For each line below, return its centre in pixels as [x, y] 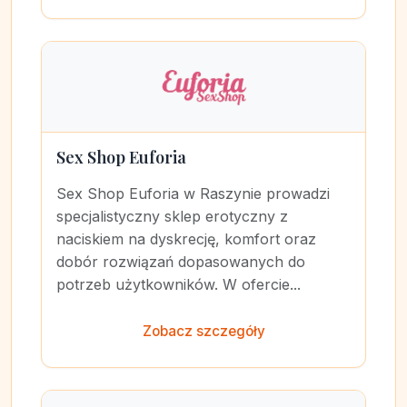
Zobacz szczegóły [203, 331]
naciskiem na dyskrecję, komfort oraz [186, 239]
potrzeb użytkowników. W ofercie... [179, 284]
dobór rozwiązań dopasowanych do [181, 262]
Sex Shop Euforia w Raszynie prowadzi [193, 194]
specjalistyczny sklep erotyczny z [172, 216]
